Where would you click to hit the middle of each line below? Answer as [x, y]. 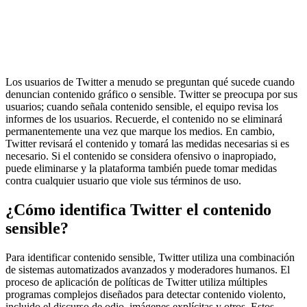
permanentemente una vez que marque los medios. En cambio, [140, 132]
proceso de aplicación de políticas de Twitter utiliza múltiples [136, 282]
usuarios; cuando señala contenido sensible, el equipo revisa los [142, 107]
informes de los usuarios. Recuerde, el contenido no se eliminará [144, 119]
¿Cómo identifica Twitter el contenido [138, 210]
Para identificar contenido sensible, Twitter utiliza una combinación [150, 258]
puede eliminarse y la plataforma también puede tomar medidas [141, 169]
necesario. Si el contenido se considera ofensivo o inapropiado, [141, 156]
